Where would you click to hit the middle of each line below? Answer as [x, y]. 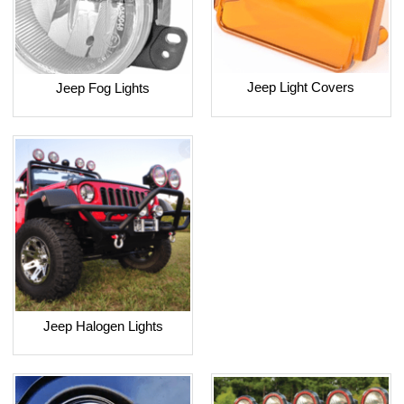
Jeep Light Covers [301, 87]
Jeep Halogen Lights [103, 326]
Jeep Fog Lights [103, 88]
